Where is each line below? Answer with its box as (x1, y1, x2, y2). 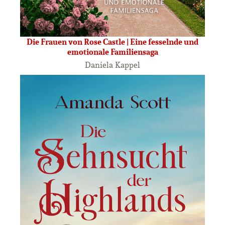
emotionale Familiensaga (67, 46, 158, 58)
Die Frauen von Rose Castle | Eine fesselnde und (27, 36, 198, 48)
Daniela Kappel (85, 60, 140, 70)
